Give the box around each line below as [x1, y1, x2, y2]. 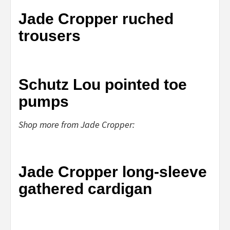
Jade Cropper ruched [18, 10, 174, 27]
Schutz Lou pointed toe [18, 75, 187, 93]
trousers [18, 27, 81, 44]
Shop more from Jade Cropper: [18, 118, 135, 130]
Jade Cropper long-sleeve [18, 163, 207, 180]
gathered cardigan [18, 180, 152, 197]
